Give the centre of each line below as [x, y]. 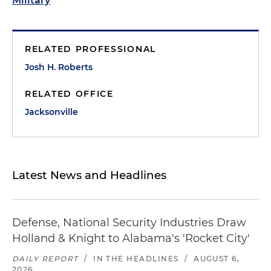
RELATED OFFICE [69, 94]
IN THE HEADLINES [136, 259]
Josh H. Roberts [59, 67]
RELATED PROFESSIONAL [90, 49]
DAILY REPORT [45, 259]
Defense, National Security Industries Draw [129, 223]
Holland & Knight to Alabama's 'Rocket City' [131, 238]
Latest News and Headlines [89, 175]
